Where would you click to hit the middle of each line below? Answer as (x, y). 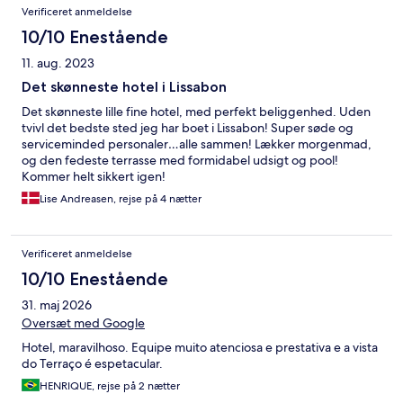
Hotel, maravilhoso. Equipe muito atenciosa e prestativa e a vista (200, 347)
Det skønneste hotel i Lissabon (124, 86)
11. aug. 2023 (58, 63)
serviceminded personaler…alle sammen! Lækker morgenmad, (197, 143)
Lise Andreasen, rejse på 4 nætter (121, 198)
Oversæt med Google (83, 322)
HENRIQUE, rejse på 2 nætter (110, 385)
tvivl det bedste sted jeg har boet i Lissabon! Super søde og (188, 127)
